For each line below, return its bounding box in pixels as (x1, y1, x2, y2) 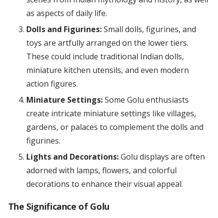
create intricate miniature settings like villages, (26, 108, 196, 119)
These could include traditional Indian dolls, (26, 51, 184, 62)
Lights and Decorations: (26, 151, 119, 163)
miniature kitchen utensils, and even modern (26, 65, 189, 76)
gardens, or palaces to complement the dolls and (26, 122, 203, 133)
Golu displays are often (118, 151, 205, 163)
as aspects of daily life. (26, 8, 107, 19)
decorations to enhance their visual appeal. (26, 179, 183, 190)
